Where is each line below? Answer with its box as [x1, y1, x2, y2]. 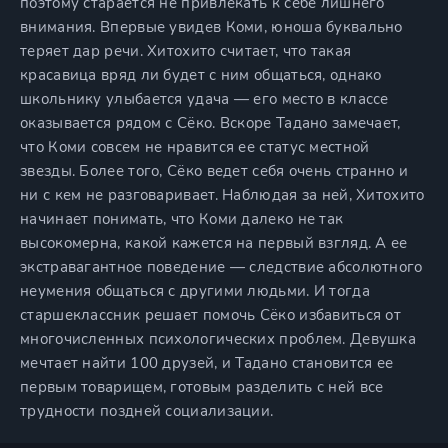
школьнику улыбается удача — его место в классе [20, 89, 389, 109]
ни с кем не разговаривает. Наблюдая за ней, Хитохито [20, 185, 425, 205]
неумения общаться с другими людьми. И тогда [20, 281, 370, 301]
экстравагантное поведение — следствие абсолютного [20, 257, 423, 277]
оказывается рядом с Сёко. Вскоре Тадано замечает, [20, 113, 401, 133]
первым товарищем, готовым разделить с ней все [20, 377, 384, 397]
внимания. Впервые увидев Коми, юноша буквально [20, 17, 403, 37]
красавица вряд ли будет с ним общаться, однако [20, 65, 382, 85]
